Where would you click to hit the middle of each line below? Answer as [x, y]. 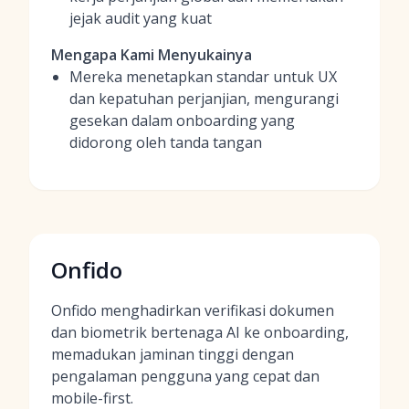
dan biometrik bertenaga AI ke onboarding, [200, 332]
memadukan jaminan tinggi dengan [173, 354]
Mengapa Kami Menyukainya [152, 55]
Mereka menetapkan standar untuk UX [203, 77]
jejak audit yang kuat [141, 18]
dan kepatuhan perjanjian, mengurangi [204, 99]
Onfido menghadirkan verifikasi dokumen [193, 310]
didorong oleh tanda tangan [166, 142]
